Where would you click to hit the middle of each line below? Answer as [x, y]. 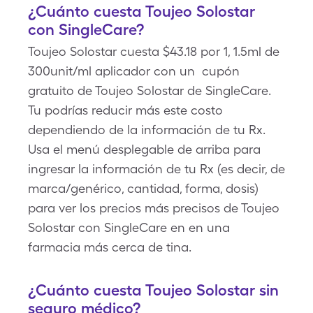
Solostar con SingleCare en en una [129, 227]
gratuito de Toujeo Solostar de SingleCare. [150, 90]
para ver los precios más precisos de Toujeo [154, 208]
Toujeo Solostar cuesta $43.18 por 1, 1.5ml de [154, 51]
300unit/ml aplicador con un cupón [134, 71]
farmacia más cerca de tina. [110, 247]
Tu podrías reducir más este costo [125, 110]
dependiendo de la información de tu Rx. [147, 130]
